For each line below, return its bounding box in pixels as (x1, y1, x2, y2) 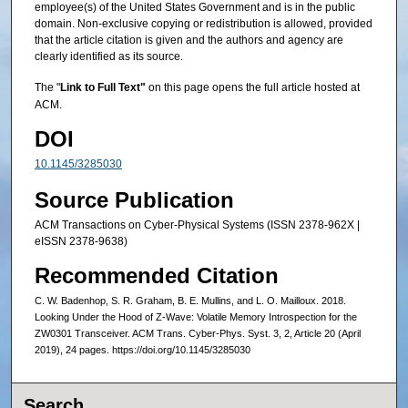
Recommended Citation (34, 263, 279, 289)
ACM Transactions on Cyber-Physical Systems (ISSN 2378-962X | (34, 218, 360, 231)
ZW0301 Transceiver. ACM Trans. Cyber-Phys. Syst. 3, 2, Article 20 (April (34, 328, 361, 340)
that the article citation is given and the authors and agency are (34, 34, 343, 47)
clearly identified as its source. (34, 50, 183, 64)
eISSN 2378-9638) (34, 234, 127, 248)
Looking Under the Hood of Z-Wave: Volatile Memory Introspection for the (34, 311, 357, 323)
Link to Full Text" (59, 80, 148, 94)
